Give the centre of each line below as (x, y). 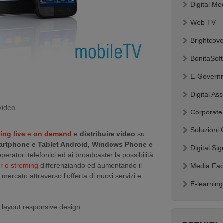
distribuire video (108, 134)
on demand (53, 134)
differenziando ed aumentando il (90, 165)
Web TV (203, 22)
